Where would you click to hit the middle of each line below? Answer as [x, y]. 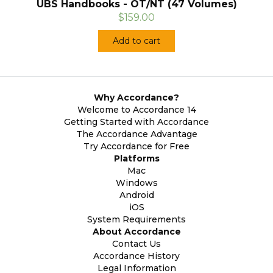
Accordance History [136, 256]
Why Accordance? [136, 98]
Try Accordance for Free [136, 147]
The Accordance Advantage [136, 134]
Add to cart [136, 41]
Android [136, 195]
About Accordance [136, 232]
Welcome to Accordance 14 [136, 110]
